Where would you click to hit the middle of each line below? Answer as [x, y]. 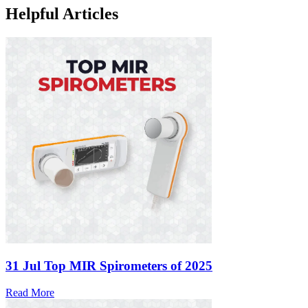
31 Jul [23, 266]
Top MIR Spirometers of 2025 [128, 266]
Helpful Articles [62, 13]
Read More [30, 293]
